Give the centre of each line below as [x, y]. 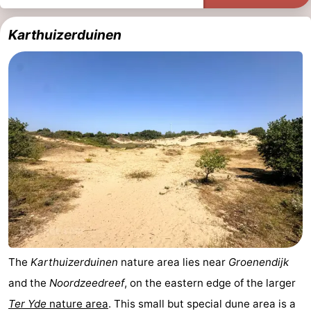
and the [29, 283]
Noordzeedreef [87, 283]
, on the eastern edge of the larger [210, 283]
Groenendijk [259, 262]
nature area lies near [173, 262]
